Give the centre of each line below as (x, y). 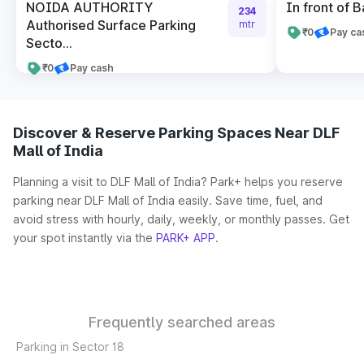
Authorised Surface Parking (111, 25)
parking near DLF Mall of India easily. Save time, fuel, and (168, 200)
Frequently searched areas (182, 322)
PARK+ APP (186, 238)
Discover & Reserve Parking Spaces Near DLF (176, 133)
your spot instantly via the (84, 238)
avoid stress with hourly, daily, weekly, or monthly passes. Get (181, 219)
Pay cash (92, 68)
